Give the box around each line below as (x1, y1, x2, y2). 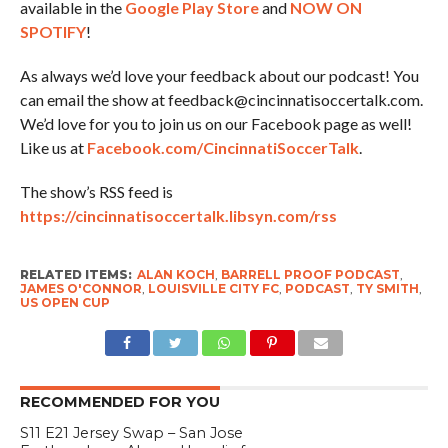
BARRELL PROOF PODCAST (220, 267, 400, 282)
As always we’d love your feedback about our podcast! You (19, 66, 419, 85)
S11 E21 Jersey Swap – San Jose (19, 424, 243, 442)
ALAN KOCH (136, 267, 215, 282)
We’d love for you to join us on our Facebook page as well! (19, 114, 412, 133)
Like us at (19, 138, 87, 157)
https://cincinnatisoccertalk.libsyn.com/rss (19, 206, 337, 225)
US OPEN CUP (19, 295, 110, 310)
